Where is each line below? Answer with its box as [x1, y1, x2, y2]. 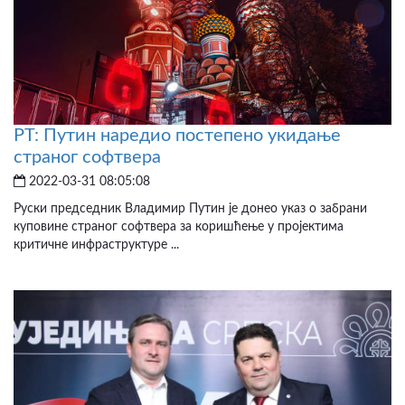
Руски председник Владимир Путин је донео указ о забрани [14, 202, 367, 216]
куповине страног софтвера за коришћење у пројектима [14, 221, 344, 234]
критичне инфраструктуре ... [14, 239, 179, 252]
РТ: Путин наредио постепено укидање [14, 127, 341, 146]
